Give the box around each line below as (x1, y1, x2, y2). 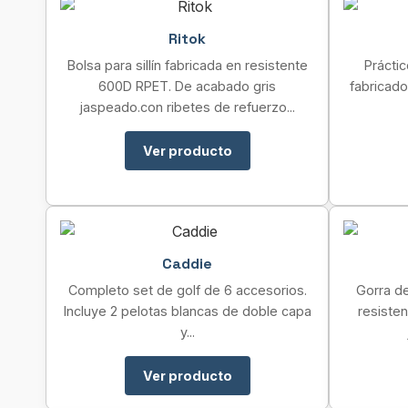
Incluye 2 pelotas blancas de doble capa (63, 303, 311, 319)
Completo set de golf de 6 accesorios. (67, 282, 307, 298)
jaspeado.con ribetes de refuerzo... (79, 99, 295, 115)
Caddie (162, 254, 212, 273)
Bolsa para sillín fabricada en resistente (66, 57, 308, 73)
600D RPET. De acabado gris (98, 78, 276, 94)
